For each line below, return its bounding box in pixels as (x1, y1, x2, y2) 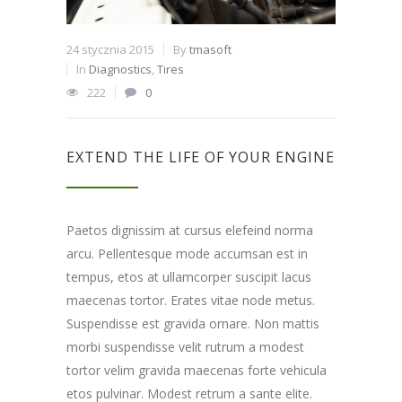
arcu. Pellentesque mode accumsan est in (66, 244, 308, 262)
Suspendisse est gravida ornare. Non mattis (66, 314, 319, 332)
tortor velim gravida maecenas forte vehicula (66, 361, 327, 379)
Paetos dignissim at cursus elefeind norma (66, 221, 313, 239)
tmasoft (189, 40, 232, 57)
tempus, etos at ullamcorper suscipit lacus (66, 267, 311, 285)
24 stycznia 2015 (66, 40, 154, 57)
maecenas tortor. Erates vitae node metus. (66, 291, 315, 309)
